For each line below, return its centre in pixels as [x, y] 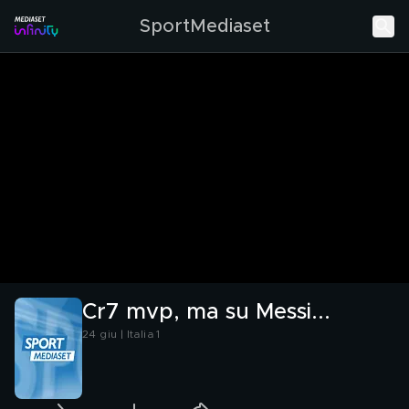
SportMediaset [204, 26]
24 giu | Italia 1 [121, 334]
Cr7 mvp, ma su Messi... [206, 312]
